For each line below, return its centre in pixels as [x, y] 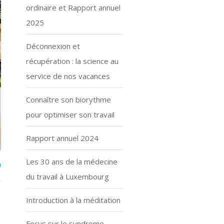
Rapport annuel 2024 [62, 138]
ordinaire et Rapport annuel [73, 7]
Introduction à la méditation [73, 200]
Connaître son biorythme [68, 99]
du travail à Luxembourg [67, 176]
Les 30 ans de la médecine [71, 161]
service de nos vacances [68, 76]
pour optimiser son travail [70, 114]
